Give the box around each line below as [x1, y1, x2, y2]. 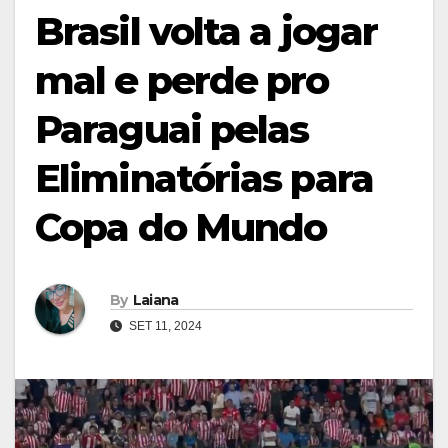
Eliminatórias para [35, 154, 373, 202]
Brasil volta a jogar [35, 7, 378, 55]
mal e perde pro [35, 56, 329, 104]
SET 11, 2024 [126, 319, 202, 334]
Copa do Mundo [35, 203, 327, 251]
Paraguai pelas [35, 105, 309, 153]
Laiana [132, 291, 179, 310]
